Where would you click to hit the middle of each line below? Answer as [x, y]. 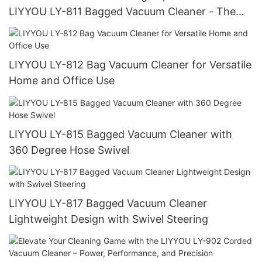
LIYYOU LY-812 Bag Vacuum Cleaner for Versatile [130, 65]
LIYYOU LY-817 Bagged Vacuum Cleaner [108, 203]
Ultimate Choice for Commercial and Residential [127, 27]
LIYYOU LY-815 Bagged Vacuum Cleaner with [120, 134]
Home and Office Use [62, 81]
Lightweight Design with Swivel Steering [108, 219]
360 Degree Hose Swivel [69, 150]
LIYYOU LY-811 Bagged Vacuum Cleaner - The [122, 11]
